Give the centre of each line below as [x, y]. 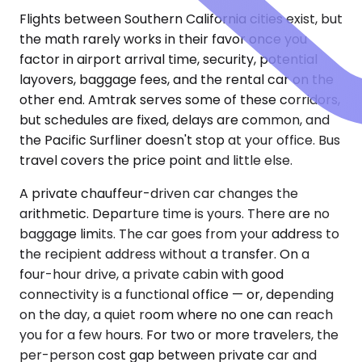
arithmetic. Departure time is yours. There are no [175, 214]
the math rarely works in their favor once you [163, 40]
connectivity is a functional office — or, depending [177, 295]
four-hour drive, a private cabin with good [152, 275]
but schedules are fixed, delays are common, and [175, 120]
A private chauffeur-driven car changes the [159, 194]
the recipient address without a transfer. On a [164, 255]
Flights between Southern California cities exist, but [181, 19]
